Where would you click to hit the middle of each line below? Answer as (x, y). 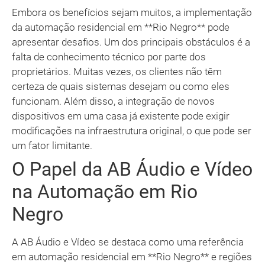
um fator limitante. (52, 146)
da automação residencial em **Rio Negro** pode (121, 28)
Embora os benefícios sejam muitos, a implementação (132, 13)
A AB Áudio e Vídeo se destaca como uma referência (128, 242)
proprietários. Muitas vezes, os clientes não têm (117, 72)
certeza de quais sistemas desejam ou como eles (121, 87)
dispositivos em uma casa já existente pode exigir (121, 116)
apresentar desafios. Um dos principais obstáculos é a (131, 42)
